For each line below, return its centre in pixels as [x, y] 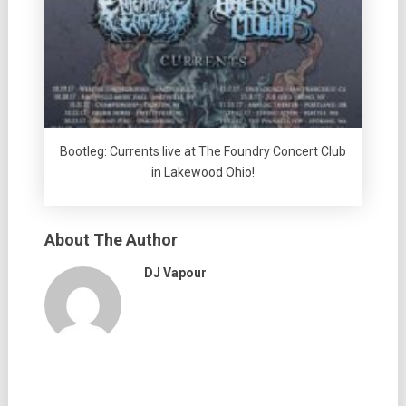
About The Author [111, 239]
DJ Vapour [175, 272]
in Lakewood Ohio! [203, 172]
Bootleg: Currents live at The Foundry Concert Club [203, 151]
